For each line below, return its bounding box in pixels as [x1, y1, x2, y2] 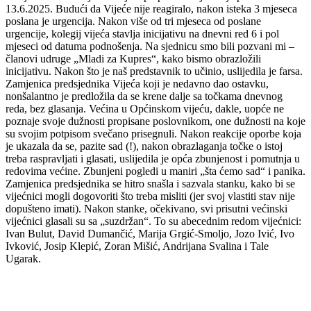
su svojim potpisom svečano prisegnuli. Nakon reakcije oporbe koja [6, 127, 301, 140]
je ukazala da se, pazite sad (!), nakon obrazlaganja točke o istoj [6, 140, 283, 152]
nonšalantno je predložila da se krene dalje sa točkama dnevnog [6, 90, 283, 102]
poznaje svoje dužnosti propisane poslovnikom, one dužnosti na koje [6, 115, 305, 127]
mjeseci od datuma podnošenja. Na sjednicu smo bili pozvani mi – [6, 40, 294, 52]
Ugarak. [6, 252, 41, 264]
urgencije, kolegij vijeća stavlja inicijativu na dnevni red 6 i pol [6, 27, 279, 40]
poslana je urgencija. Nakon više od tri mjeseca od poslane [6, 15, 261, 27]
